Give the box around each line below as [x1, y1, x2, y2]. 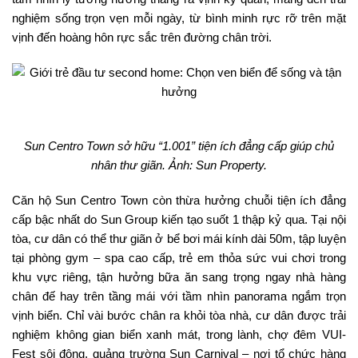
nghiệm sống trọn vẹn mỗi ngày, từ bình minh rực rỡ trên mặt [12, 11, 346, 25]
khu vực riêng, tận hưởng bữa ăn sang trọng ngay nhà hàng [12, 270, 346, 284]
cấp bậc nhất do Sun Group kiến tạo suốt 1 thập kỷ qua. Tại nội [12, 213, 346, 226]
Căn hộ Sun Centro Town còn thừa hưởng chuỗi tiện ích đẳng [12, 193, 346, 207]
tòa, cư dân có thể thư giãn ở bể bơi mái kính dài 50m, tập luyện [12, 232, 346, 245]
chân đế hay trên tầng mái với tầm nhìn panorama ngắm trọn [12, 289, 346, 303]
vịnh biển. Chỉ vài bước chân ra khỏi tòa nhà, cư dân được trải [12, 308, 346, 322]
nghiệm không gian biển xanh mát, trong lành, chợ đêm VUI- [12, 328, 346, 341]
